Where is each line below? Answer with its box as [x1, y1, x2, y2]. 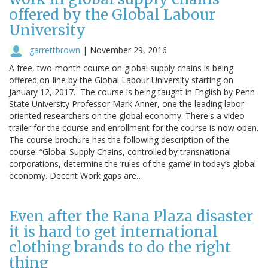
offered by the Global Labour [9, 5, 215, 24]
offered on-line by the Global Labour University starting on [9, 74, 233, 86]
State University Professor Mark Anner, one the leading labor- [9, 98, 247, 109]
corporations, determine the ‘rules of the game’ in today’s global [9, 157, 256, 169]
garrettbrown [29, 44, 80, 56]
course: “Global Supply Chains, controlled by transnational [9, 145, 231, 157]
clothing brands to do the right [9, 237, 231, 257]
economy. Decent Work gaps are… [9, 169, 143, 181]
